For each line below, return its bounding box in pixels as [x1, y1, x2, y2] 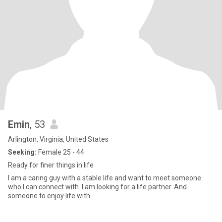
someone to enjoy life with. [8, 192, 92, 200]
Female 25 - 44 [37, 148, 84, 156]
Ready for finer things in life [8, 161, 94, 169]
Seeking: [8, 148, 37, 156]
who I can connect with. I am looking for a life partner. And [8, 183, 187, 191]
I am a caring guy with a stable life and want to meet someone [8, 174, 201, 182]
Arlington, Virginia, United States [8, 135, 109, 143]
